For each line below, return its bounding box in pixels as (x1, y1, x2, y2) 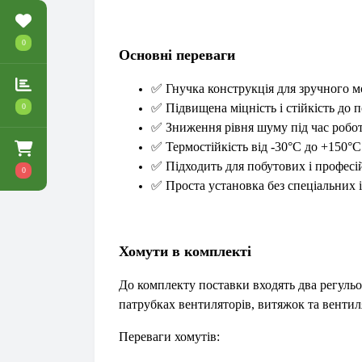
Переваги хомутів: (119, 330, 220, 343)
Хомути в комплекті (119, 243, 251, 259)
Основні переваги (119, 47, 235, 63)
